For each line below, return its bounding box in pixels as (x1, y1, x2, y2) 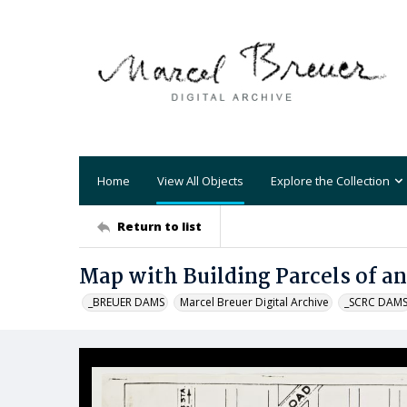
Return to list (117, 217, 202, 234)
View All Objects (157, 172, 243, 189)
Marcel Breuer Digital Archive (180, 294, 329, 310)
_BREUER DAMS (88, 294, 164, 310)
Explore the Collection (271, 172, 390, 189)
